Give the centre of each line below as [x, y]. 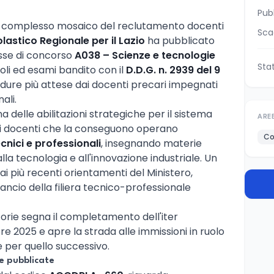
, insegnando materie [151, 143]
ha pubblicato [180, 40]
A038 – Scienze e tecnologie [145, 55]
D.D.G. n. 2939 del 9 [173, 70]
